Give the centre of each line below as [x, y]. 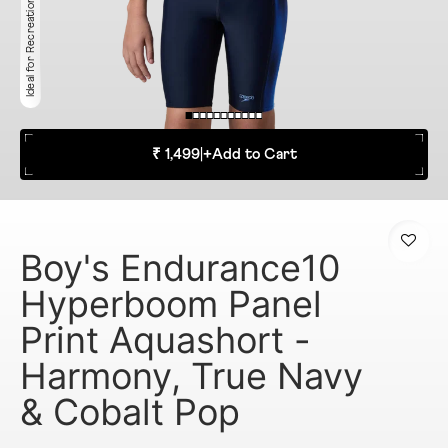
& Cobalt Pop [130, 411]
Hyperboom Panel [171, 303]
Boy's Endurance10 [180, 267]
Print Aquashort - [165, 339]
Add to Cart [254, 154]
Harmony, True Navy [191, 375]
